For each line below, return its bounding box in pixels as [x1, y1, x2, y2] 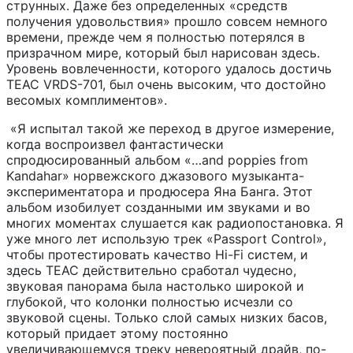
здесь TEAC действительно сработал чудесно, [6, 262, 296, 278]
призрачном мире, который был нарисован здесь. [6, 44, 320, 61]
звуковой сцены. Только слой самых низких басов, [6, 309, 327, 325]
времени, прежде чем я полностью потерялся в [6, 28, 305, 45]
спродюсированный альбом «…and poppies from [6, 151, 308, 168]
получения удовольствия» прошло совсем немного [6, 13, 328, 29]
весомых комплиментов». [6, 91, 167, 108]
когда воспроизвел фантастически [6, 136, 224, 152]
